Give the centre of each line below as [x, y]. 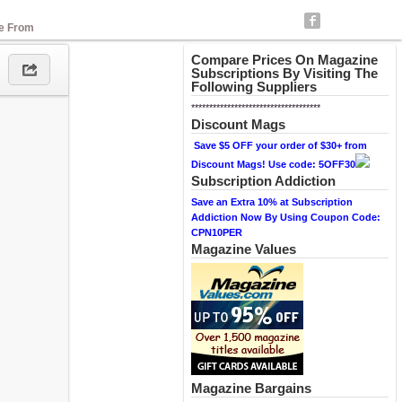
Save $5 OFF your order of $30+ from [280, 145]
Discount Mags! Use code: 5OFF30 [273, 164]
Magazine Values [244, 249]
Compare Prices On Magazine [284, 60]
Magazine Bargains [251, 388]
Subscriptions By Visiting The [284, 73]
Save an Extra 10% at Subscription [272, 202]
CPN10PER [217, 232]
